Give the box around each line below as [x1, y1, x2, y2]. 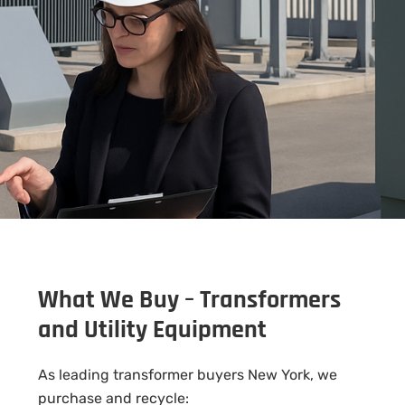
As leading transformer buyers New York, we [37, 366, 337, 383]
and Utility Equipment [37, 314, 267, 346]
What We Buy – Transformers [37, 284, 341, 316]
